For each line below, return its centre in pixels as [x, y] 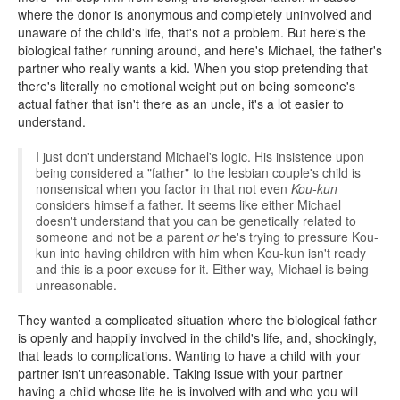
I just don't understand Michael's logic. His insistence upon [200, 156]
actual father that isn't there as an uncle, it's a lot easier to [181, 104]
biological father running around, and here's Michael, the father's [200, 50]
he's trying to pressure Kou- [299, 237]
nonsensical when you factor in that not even [163, 188]
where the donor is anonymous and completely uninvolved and [195, 14]
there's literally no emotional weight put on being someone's [187, 86]
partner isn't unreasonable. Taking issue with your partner [180, 373]
